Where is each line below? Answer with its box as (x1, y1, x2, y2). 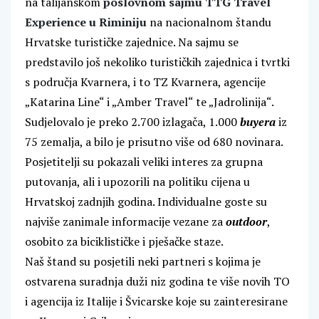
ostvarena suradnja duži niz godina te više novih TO (25, 273, 290, 289)
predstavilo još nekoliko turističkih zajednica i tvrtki (25, 54, 290, 70)
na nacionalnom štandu (150, 14, 271, 30)
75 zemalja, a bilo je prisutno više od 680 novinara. (25, 134, 283, 150)
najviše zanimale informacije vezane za (25, 214, 226, 229)
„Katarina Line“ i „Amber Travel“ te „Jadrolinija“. (25, 94, 274, 110)
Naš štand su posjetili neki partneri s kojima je (25, 253, 261, 269)
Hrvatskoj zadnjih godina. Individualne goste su (25, 194, 267, 209)
